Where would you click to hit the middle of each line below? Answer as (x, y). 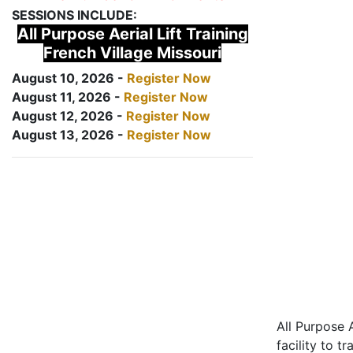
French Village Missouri (132, 53)
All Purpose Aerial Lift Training (132, 34)
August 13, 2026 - (69, 135)
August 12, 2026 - (69, 116)
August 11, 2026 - (68, 97)
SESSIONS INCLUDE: (74, 15)
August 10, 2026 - (69, 78)
